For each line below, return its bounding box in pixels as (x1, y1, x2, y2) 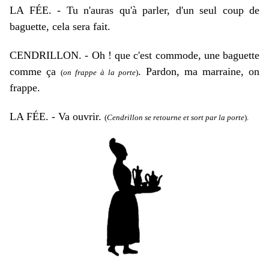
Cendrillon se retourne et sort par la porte (107, 113, 244, 122)
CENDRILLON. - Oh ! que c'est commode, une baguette (10, 49, 259, 61)
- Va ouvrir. (49, 110, 104, 122)
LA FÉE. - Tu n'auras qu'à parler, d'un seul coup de (10, 4, 259, 16)
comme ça (10, 65, 61, 77)
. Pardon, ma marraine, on (138, 65, 259, 77)
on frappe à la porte (63, 68, 136, 77)
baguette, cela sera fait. (10, 20, 110, 32)
